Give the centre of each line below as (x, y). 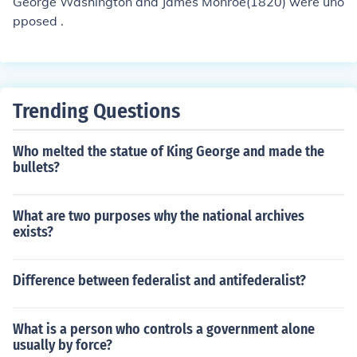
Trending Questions (96, 111)
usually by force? (63, 345)
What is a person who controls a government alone (164, 329)
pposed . (38, 21)
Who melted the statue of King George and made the (169, 151)
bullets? (36, 167)
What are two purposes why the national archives (159, 216)
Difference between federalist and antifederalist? (159, 280)
